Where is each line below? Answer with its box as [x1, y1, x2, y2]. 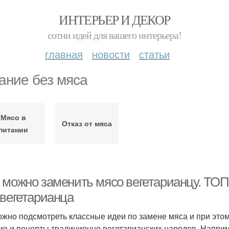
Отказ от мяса [62, 118, 112, 128]
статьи [139, 47, 170, 61]
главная [45, 47, 83, 61]
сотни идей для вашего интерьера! [48, 28, 181, 42]
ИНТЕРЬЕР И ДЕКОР [59, 11, 170, 28]
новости [92, 47, 130, 61]
